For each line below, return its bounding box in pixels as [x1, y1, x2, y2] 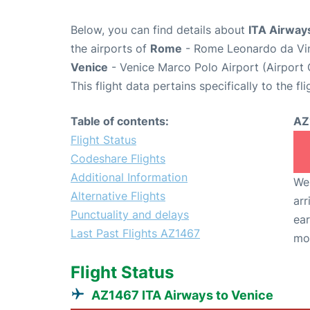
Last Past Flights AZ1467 [71, 226, 200, 240]
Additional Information [71, 170, 188, 184]
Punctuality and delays [71, 208, 189, 221]
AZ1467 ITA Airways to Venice [91, 288, 273, 302]
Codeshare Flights [71, 152, 165, 165]
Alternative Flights [71, 189, 165, 203]
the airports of [71, 42, 150, 55]
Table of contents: [71, 114, 169, 128]
